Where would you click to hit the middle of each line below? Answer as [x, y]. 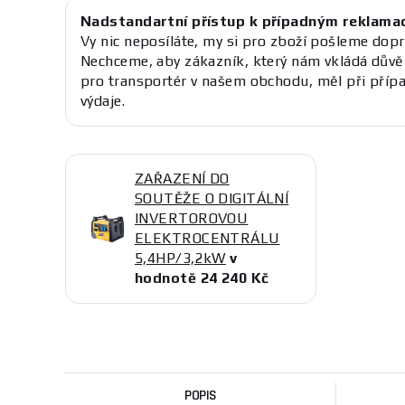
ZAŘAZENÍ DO [182, 179]
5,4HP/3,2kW [180, 258]
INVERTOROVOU [192, 218]
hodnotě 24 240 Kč [202, 278]
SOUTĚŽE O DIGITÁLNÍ [212, 198]
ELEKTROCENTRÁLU [207, 238]
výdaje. [103, 101]
